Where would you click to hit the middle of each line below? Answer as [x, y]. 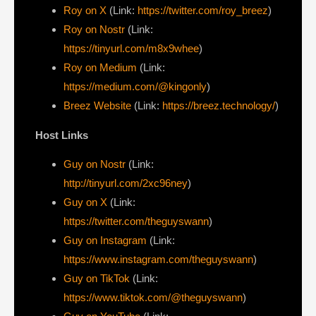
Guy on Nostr [95, 164]
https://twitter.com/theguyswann [136, 221]
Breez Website [97, 106]
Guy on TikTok [97, 278]
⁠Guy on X [85, 202]
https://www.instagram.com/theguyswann [158, 259]
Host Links [62, 135]
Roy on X [85, 11]
